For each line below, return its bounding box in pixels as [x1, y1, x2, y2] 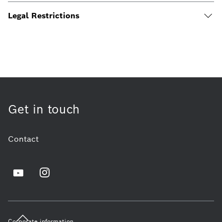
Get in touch [8, 102, 80, 117]
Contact [8, 134, 39, 144]
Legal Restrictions [8, 10, 79, 21]
